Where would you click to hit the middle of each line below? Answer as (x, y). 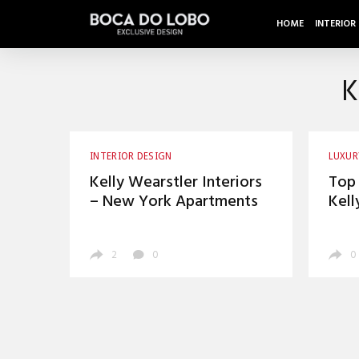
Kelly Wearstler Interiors (176, 183)
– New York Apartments (174, 202)
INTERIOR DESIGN (132, 156)
